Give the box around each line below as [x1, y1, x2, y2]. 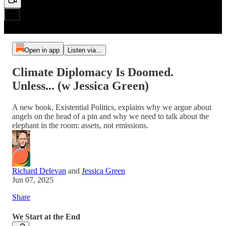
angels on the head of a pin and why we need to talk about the [12, 111, 209, 121]
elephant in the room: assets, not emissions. [12, 121, 148, 130]
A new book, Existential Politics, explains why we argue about [12, 102, 211, 111]
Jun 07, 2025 [12, 175, 53, 184]
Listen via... [67, 46, 102, 54]
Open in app [24, 46, 60, 54]
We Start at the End [12, 212, 80, 221]
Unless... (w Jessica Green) [12, 79, 149, 92]
